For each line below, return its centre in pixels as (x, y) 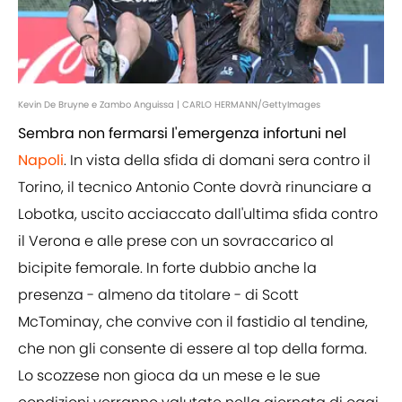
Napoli (41, 161)
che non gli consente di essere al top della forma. (192, 349)
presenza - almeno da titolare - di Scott (158, 295)
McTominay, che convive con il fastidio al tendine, (193, 322)
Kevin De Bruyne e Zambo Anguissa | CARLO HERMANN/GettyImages (169, 105)
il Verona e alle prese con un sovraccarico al (176, 241)
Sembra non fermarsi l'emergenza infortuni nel (182, 134)
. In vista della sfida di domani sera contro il (217, 161)
